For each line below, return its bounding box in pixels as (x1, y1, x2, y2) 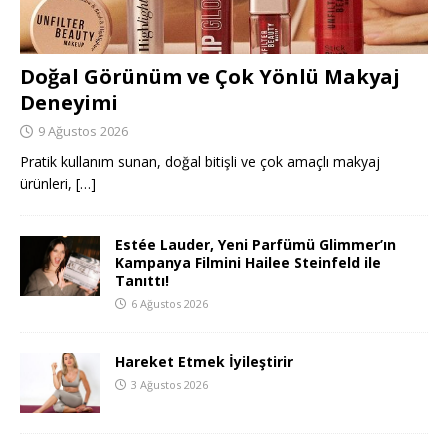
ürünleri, (20, 174, 76, 194)
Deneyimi (20, 89, 118, 117)
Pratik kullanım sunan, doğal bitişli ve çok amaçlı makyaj (20, 152, 380, 172)
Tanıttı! (115, 271, 169, 291)
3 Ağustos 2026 (131, 377, 208, 393)
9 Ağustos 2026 (38, 122, 128, 141)
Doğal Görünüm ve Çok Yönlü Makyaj (20, 63, 400, 91)
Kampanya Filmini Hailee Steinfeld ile (115, 253, 381, 273)
